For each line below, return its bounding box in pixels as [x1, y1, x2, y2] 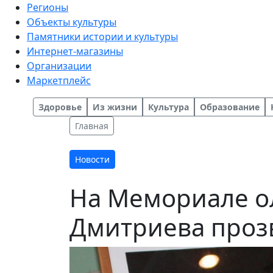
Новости [75, 154, 110, 165]
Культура [148, 101, 189, 113]
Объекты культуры [27, 15, 116, 29]
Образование [200, 101, 260, 113]
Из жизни [93, 101, 137, 113]
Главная [75, 120, 108, 132]
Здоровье [38, 101, 82, 113]
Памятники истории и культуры [27, 30, 178, 43]
